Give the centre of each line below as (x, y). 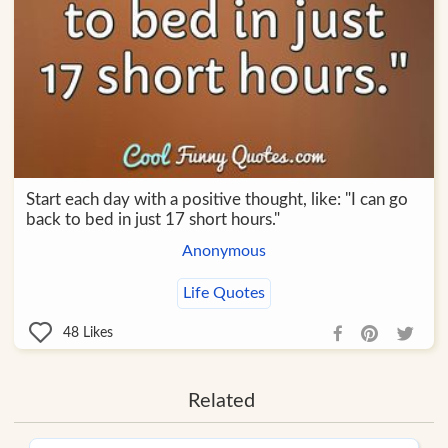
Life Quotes (223, 293)
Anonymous (223, 251)
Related (221, 401)
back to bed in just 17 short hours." (152, 220)
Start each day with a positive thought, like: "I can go (216, 200)
